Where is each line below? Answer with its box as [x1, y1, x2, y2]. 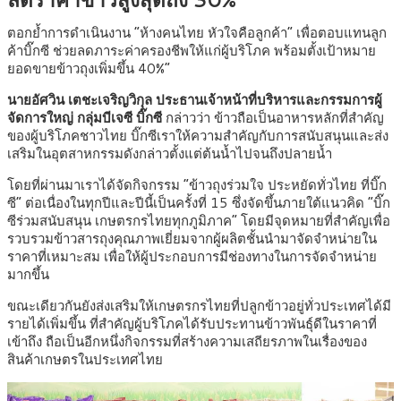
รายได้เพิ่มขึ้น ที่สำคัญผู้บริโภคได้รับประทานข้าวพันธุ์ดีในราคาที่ [7, 314, 377, 334]
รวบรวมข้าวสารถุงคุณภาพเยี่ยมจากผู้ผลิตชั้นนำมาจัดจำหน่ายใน [7, 229, 377, 249]
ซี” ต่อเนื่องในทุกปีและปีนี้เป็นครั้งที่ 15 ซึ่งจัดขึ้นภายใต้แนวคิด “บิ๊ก [7, 193, 390, 213]
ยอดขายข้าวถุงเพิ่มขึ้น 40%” [7, 59, 170, 79]
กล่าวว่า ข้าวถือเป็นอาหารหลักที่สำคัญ [162, 108, 384, 128]
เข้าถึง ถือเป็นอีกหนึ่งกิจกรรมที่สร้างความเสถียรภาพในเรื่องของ [7, 332, 367, 352]
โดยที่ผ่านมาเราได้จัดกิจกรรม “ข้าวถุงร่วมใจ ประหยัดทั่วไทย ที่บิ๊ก [7, 175, 387, 195]
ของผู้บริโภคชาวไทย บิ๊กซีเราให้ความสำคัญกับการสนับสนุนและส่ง [7, 126, 388, 146]
